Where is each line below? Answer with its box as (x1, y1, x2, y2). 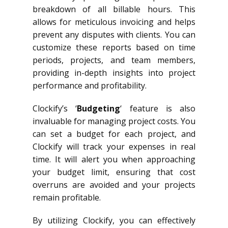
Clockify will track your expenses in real (33, 140, 195, 152)
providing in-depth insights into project (33, 67, 195, 78)
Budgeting (77, 102, 121, 114)
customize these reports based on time (33, 41, 195, 53)
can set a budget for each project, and (33, 128, 195, 139)
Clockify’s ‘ (33, 102, 77, 114)
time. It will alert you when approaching (33, 153, 195, 165)
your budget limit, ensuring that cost (33, 166, 195, 178)
